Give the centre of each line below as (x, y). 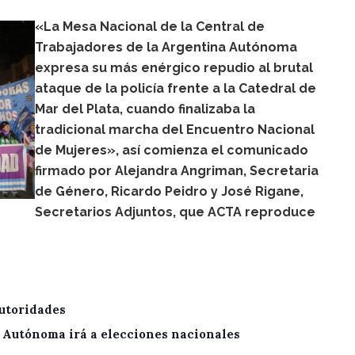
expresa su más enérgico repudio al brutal (174, 68)
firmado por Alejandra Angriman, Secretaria (177, 171)
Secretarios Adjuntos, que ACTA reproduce (175, 212)
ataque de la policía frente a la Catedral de (176, 88)
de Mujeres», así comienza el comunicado (172, 150)
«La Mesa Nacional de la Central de (150, 27)
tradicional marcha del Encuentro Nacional (175, 130)
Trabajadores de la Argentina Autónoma (166, 47)
